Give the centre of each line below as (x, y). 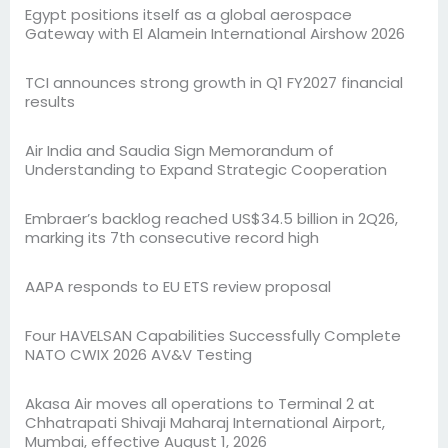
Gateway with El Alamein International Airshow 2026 (215, 33)
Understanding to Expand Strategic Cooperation (206, 169)
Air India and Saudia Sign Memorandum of (179, 150)
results (50, 101)
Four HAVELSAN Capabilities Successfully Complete (213, 335)
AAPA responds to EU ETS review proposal (178, 286)
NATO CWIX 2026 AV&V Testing (138, 354)
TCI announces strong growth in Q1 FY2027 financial (214, 82)
